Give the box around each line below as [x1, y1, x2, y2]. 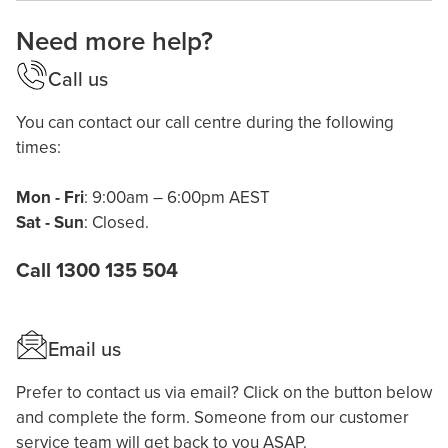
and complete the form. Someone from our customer [16, 404, 409, 429]
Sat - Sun [16, 210, 84, 235]
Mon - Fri [16, 185, 84, 210]
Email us [48, 333, 121, 363]
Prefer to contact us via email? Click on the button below [16, 379, 432, 404]
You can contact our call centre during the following [16, 110, 394, 135]
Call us [48, 64, 108, 94]
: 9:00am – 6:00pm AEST [84, 185, 270, 210]
